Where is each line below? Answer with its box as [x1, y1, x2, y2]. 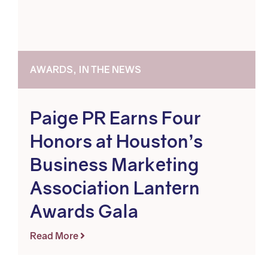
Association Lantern [30, 177, 200, 199]
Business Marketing [30, 154, 199, 175]
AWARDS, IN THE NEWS [30, 63, 141, 75]
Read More [30, 230, 80, 242]
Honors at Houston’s [30, 130, 203, 152]
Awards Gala [30, 200, 138, 222]
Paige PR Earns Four [30, 107, 201, 129]
